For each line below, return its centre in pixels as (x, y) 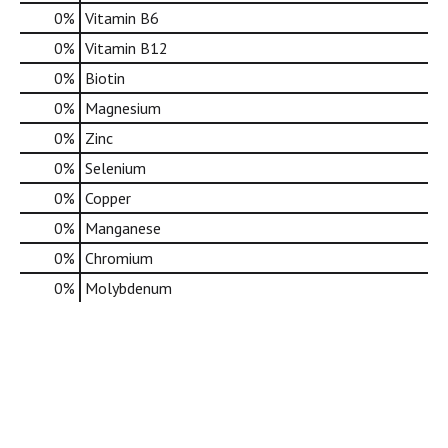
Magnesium (123, 108)
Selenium (115, 168)
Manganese (123, 228)
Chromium (119, 258)
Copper (108, 198)
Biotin (105, 78)
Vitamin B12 (126, 48)
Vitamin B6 (122, 18)
